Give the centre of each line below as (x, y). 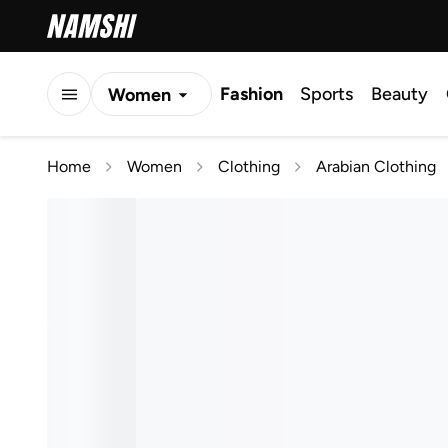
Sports (326, 94)
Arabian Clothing (376, 166)
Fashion (251, 94)
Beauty (399, 94)
